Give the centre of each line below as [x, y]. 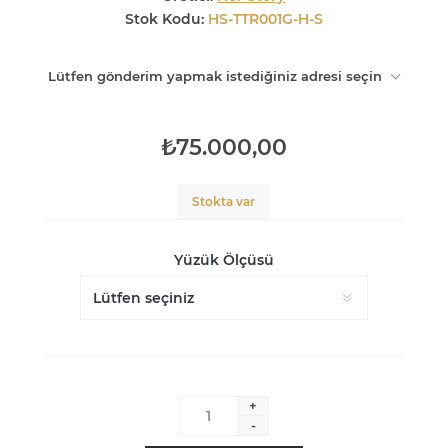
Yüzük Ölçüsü [223, 260]
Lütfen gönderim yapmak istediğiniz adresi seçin [215, 75]
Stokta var [224, 201]
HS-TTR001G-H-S [265, 18]
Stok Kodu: [164, 18]
